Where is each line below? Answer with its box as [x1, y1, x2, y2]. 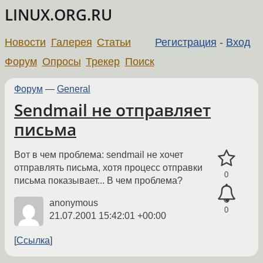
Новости [5, 36, 46, 48]
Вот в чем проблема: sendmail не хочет [14, 150, 183, 160]
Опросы [42, 55, 81, 68]
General [57, 83, 90, 94]
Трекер [86, 55, 120, 68]
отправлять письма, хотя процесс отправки [14, 163, 203, 173]
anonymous [49, 198, 98, 208]
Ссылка [16, 235, 50, 246]
